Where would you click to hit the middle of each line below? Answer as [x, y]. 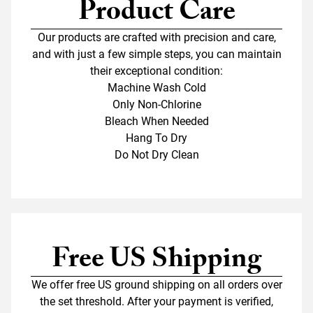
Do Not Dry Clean [156, 154]
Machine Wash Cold [156, 87]
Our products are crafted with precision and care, [156, 37]
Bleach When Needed [156, 121]
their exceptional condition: [156, 71]
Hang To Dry [156, 138]
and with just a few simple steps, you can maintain [156, 54]
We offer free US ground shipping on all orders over [156, 284]
